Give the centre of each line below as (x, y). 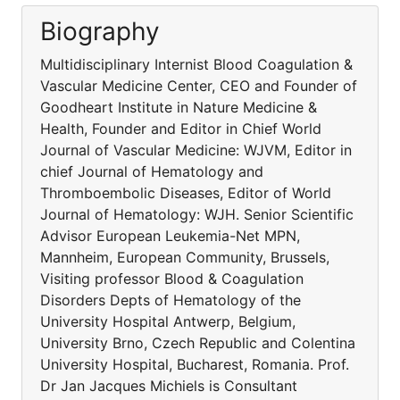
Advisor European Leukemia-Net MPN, (170, 236)
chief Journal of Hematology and (152, 171)
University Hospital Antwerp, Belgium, (168, 321)
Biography (100, 31)
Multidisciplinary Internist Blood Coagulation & (196, 64)
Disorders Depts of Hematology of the (171, 300)
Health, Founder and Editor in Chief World (181, 129)
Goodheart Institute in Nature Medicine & (179, 107)
